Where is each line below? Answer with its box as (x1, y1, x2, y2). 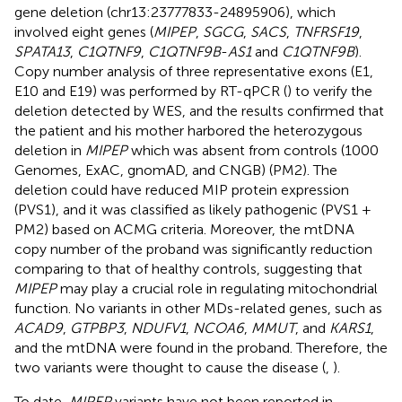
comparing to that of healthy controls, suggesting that (14, 259, 363, 277)
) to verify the (287, 82, 372, 100)
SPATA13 (14, 42, 70, 60)
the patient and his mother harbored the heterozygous (14, 121, 363, 139)
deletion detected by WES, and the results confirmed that (14, 101, 384, 119)
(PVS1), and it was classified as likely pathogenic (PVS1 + (14, 200, 371, 218)
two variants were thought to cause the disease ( (14, 358, 326, 376)
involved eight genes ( (14, 22, 153, 40)
